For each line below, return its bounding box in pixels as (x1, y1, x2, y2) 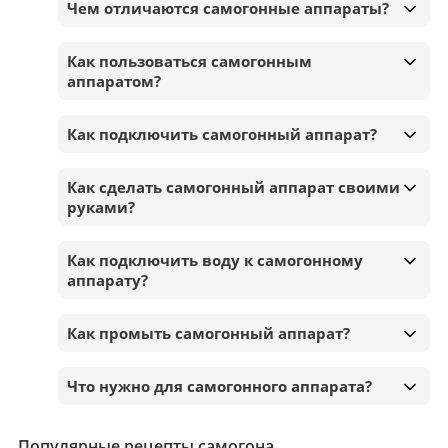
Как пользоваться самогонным (67, 50, 312, 71)
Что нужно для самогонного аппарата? (67, 375, 372, 396)
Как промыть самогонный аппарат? (67, 322, 350, 343)
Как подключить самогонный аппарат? (67, 123, 377, 144)
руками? (67, 196, 135, 217)
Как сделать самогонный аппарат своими (67, 176, 400, 197)
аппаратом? (67, 70, 161, 91)
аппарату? (67, 269, 148, 290)
